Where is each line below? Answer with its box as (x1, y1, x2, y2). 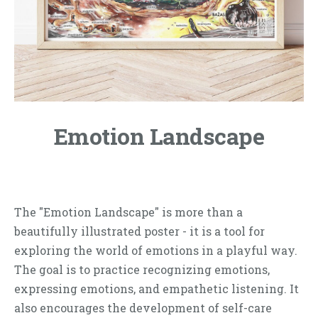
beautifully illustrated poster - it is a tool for (14, 224, 265, 239)
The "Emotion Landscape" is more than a (14, 204, 243, 220)
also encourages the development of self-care (14, 300, 272, 316)
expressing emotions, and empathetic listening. (14, 281, 287, 297)
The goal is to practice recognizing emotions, (14, 262, 270, 278)
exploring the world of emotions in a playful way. (14, 243, 297, 258)
